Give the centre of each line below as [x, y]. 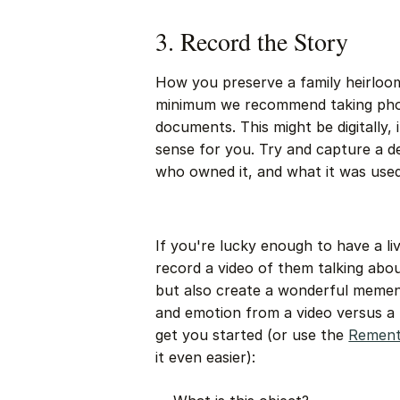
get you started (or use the [252, 335]
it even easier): [206, 357]
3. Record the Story [252, 41]
